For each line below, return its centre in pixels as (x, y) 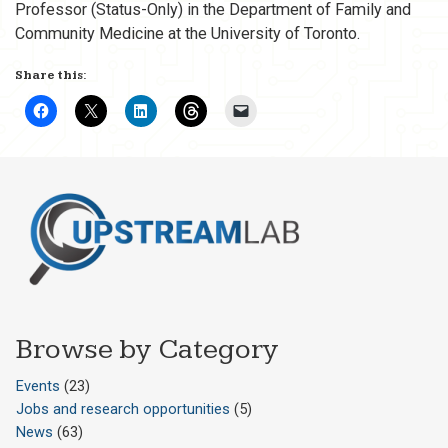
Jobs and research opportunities (123, 409)
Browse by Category (148, 350)
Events (38, 386)
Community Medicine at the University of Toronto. (187, 33)
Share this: (51, 76)
